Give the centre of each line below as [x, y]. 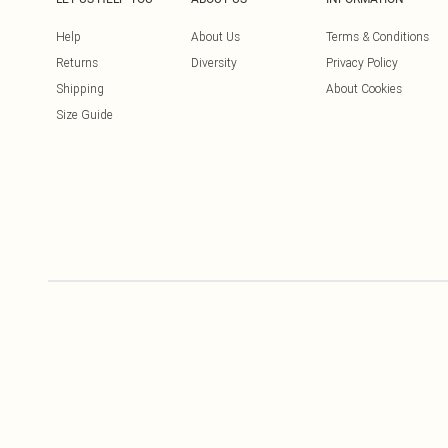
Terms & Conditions [377, 36]
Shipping [80, 88]
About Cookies [364, 88]
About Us [215, 36]
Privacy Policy [362, 62]
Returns [77, 62]
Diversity [214, 62]
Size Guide [84, 114]
